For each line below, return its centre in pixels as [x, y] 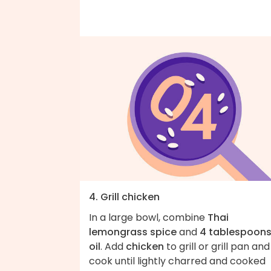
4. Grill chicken [124, 197]
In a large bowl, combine [148, 217]
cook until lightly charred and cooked [177, 261]
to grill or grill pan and [217, 246]
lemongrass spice [133, 232]
